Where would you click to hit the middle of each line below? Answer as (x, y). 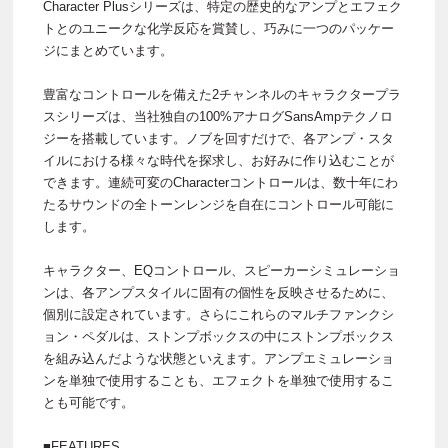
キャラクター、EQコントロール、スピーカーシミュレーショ (221, 271)
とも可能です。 (88, 403)
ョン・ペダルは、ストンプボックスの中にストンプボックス (218, 337)
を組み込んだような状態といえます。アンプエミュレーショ (218, 359)
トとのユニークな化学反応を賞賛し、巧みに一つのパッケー (218, 29)
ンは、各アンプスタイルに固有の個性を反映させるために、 (218, 293)
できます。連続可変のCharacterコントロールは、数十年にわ (220, 183)
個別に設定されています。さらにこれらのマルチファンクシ (218, 315)
